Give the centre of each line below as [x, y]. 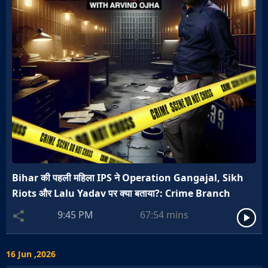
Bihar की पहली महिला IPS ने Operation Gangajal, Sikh [128, 178]
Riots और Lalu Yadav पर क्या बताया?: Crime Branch [121, 193]
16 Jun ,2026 [31, 254]
